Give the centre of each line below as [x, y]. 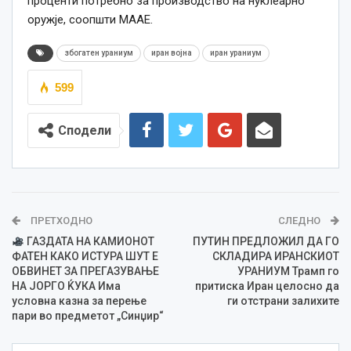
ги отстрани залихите [283, 301]
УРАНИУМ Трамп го [288, 271]
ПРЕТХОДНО [60, 221]
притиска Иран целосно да [267, 286]
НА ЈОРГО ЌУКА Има [66, 286]
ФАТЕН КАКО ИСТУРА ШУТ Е [85, 257]
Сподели [85, 131]
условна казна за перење [79, 301]
